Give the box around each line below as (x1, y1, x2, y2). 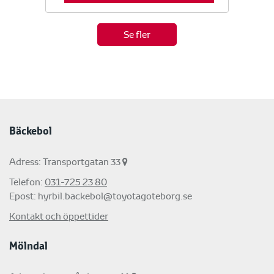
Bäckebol (9, 124, 52, 139)
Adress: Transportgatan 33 (9, 156, 122, 168)
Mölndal (9, 239, 48, 254)
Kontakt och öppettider (9, 210, 108, 223)
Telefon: (9, 176, 45, 188)
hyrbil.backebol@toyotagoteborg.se (38, 190, 192, 202)
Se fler (124, 28, 150, 40)
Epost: (9, 190, 38, 202)
